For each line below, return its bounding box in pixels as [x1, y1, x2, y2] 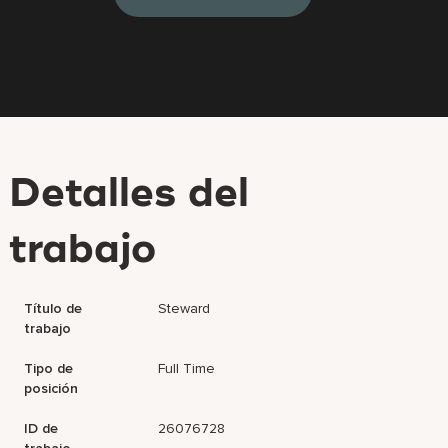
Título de [24, 300, 83, 317]
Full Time [158, 360, 216, 377]
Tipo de [24, 360, 74, 377]
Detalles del [9, 175, 250, 215]
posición [24, 380, 79, 397]
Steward [158, 300, 211, 317]
